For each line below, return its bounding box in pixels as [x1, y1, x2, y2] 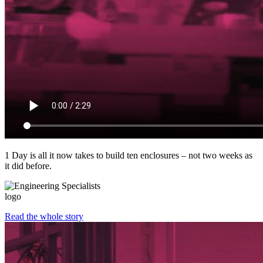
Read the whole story [5, 211, 83, 222]
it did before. [5, 161, 52, 171]
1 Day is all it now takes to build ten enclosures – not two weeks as [5, 150, 252, 161]
